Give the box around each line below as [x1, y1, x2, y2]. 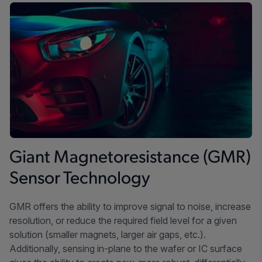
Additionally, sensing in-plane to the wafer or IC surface [9, 243, 242, 255]
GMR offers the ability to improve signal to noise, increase [9, 201, 251, 213]
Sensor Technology [9, 170, 150, 189]
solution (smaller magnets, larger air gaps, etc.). [9, 229, 206, 241]
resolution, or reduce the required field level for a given [9, 215, 237, 227]
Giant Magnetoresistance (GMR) [9, 149, 251, 168]
